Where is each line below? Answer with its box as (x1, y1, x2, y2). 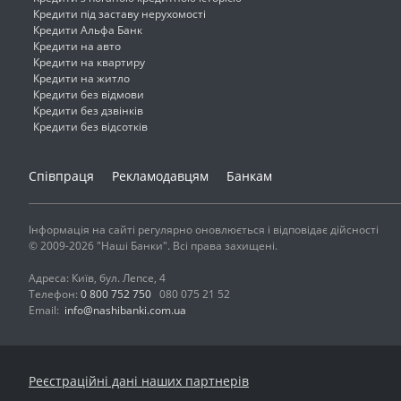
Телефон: (29, 286, 81, 302)
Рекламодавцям (112, 167, 209, 184)
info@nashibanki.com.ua (64, 303, 186, 318)
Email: (29, 303, 64, 318)
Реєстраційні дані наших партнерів (29, 372, 249, 389)
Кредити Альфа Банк (33, 22, 142, 38)
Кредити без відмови (33, 87, 144, 102)
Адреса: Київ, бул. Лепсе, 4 (29, 270, 166, 286)
